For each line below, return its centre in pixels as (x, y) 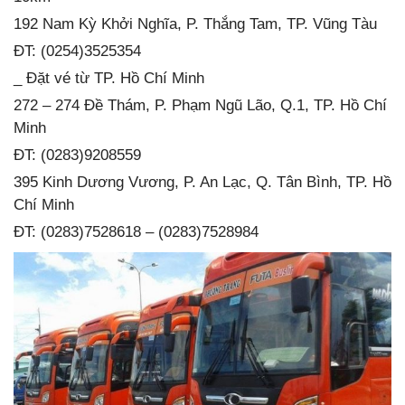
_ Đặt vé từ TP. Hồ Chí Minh (109, 79)
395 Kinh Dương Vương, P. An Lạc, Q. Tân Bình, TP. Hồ (202, 183)
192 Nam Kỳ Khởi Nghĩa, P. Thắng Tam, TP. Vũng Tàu (195, 24)
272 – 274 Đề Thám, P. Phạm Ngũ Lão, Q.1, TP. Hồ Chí (200, 106)
